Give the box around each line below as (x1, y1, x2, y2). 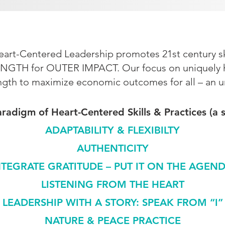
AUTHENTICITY (76, 142, 149, 154)
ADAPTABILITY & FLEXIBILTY (45, 124, 180, 136)
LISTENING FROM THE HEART (41, 178, 184, 190)
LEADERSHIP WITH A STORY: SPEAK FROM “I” (2, 196, 223, 208)
